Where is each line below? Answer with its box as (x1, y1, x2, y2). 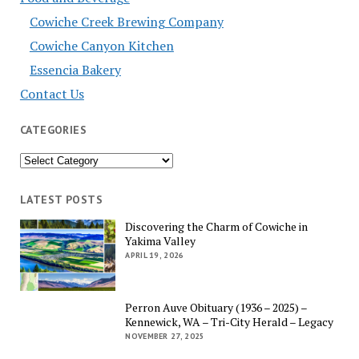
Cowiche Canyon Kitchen (29, 37, 174, 54)
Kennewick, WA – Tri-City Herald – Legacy (125, 314, 334, 330)
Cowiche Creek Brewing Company (29, 13, 224, 30)
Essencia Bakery (29, 61, 121, 79)
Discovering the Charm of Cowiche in (125, 218, 309, 234)
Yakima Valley (125, 232, 196, 248)
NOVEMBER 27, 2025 (125, 331, 205, 342)
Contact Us (19, 85, 84, 103)
